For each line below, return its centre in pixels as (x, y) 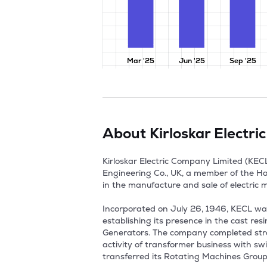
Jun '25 (192, 60)
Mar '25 (141, 60)
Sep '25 (243, 60)
